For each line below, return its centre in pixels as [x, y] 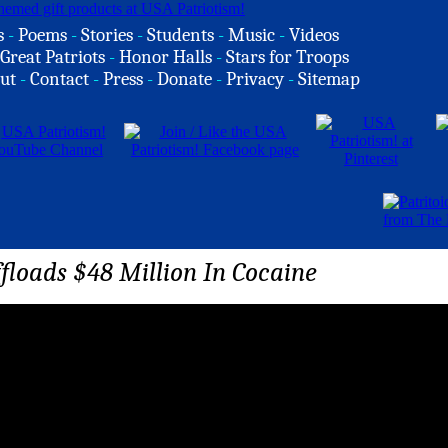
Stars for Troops [287, 57]
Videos [314, 35]
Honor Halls [165, 57]
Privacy [255, 79]
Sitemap [329, 79]
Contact [59, 79]
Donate [184, 79]
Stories [107, 35]
